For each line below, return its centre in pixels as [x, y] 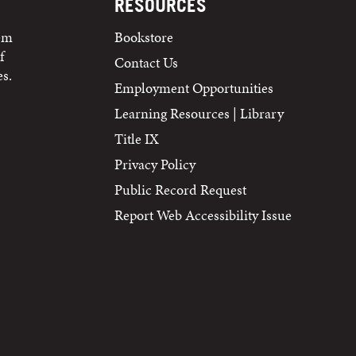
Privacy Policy [155, 164]
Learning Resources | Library [199, 114]
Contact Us [146, 63]
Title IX [137, 139]
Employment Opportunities [194, 88]
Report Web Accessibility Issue [203, 215]
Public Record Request [180, 190]
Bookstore [145, 37]
